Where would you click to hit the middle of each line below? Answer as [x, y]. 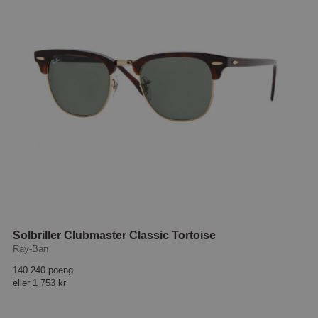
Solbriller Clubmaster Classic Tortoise [115, 235]
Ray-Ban [31, 248]
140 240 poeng [43, 270]
